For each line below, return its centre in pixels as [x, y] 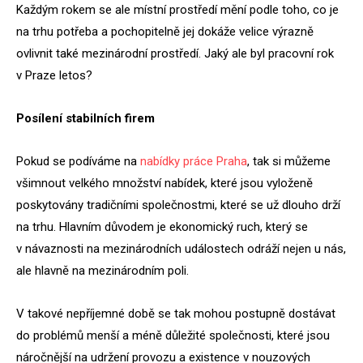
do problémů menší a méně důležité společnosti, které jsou [173, 335]
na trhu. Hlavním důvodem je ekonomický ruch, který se [162, 227]
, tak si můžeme [289, 161]
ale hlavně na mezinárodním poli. [102, 271]
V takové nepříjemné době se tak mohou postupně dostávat [176, 314]
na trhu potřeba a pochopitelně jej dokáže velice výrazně [165, 32]
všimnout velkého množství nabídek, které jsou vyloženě [164, 183]
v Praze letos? [54, 75]
